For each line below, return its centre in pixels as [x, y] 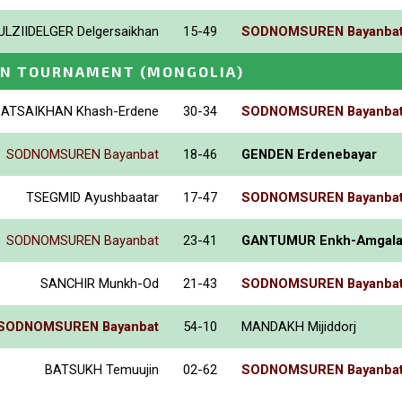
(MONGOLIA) [192, 71]
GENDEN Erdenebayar [309, 154]
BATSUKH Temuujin [102, 369]
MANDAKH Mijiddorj [299, 326]
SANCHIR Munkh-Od [100, 283]
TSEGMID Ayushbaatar [92, 197]
